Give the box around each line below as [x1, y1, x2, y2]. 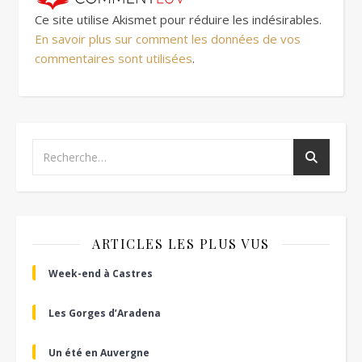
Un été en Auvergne [48, 346, 149, 360]
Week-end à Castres [48, 267, 153, 280]
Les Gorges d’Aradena [48, 306, 161, 320]
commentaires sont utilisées [35, 50, 192, 66]
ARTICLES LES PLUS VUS [92, 235, 270, 252]
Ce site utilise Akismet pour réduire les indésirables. [35, 11, 322, 27]
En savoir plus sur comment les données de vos [35, 31, 301, 47]
